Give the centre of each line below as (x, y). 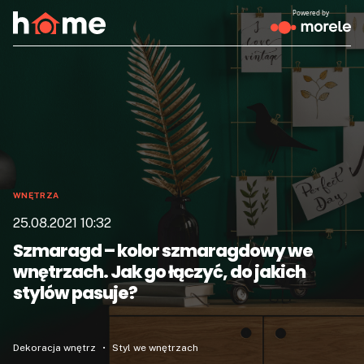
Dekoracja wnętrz (56, 348)
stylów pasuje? (75, 293)
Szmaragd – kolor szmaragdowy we (163, 251)
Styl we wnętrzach (155, 348)
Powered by (310, 13)
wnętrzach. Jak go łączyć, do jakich (159, 272)
